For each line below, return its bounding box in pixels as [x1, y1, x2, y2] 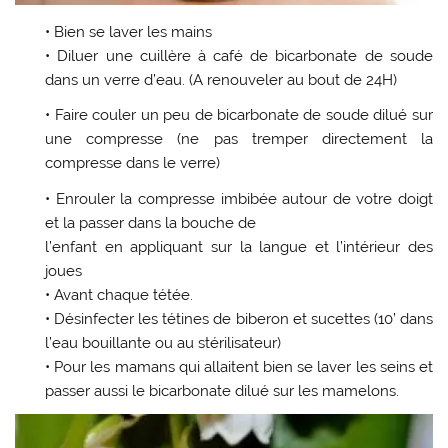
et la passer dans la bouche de [45, 213, 257, 232]
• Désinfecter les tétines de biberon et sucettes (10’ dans [45, 309, 433, 328]
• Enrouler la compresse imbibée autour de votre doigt [45, 189, 433, 208]
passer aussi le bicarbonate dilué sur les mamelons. [45, 381, 400, 400]
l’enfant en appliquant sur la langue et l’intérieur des [45, 237, 433, 256]
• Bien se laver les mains [45, 22, 213, 41]
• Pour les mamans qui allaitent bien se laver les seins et [45, 357, 433, 376]
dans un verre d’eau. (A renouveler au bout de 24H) [45, 70, 398, 89]
